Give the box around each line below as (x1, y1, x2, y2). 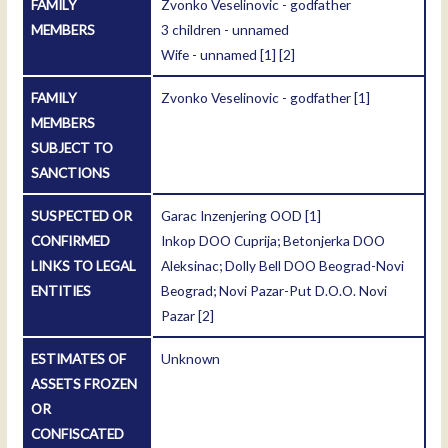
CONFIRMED (31, 232, 111, 250)
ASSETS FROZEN (31, 375, 138, 393)
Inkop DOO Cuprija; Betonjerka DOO (161, 232, 386, 250)
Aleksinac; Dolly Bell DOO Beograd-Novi (161, 257, 405, 275)
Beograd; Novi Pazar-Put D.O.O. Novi (161, 282, 388, 300)
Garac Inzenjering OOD (161, 207, 306, 225)
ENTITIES (31, 282, 92, 300)
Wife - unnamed (161, 46, 261, 64)
